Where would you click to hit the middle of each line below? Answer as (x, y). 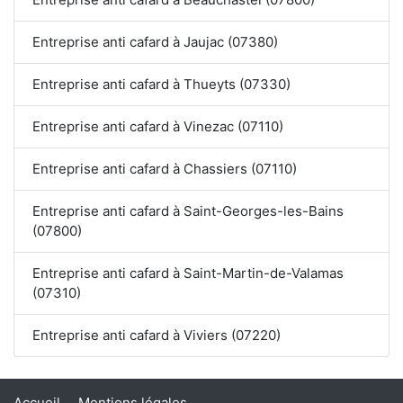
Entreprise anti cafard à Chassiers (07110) (165, 169)
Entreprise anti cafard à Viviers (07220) (157, 336)
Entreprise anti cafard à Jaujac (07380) (155, 42)
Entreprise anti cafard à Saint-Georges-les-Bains (188, 211)
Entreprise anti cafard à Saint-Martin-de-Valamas (188, 273)
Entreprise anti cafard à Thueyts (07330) (161, 85)
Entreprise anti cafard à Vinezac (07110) (158, 127)
